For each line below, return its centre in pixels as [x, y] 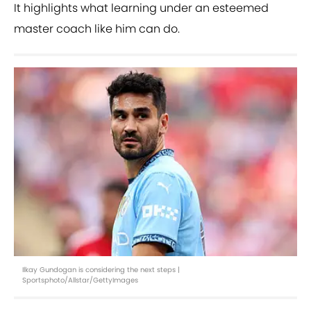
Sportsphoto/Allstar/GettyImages [80, 280]
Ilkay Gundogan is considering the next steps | [101, 270]
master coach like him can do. [97, 29]
